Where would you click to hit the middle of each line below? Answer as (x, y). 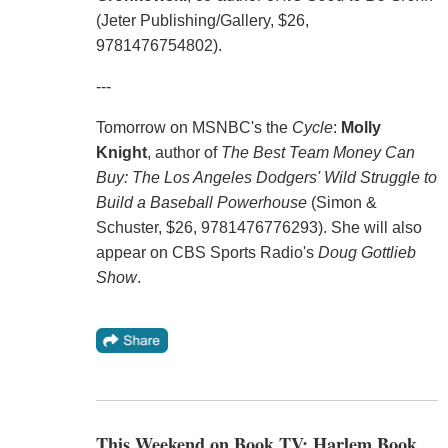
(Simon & (341, 202)
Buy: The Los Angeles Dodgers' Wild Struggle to (266, 177)
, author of (183, 152)
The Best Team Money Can (317, 152)
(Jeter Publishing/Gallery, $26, (202, 20)
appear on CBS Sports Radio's (206, 252)
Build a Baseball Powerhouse (201, 202)
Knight (121, 152)
